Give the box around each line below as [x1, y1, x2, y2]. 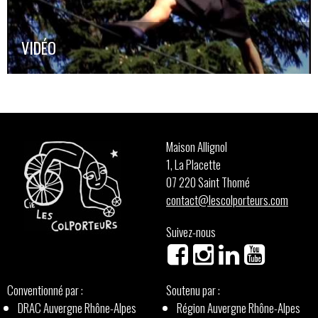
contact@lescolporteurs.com [166, 191, 288, 209]
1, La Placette [166, 155, 221, 174]
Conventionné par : [7, 281, 83, 300]
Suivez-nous [166, 223, 216, 241]
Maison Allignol [166, 138, 227, 156]
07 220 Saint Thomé [166, 173, 250, 192]
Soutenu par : [166, 281, 220, 300]
